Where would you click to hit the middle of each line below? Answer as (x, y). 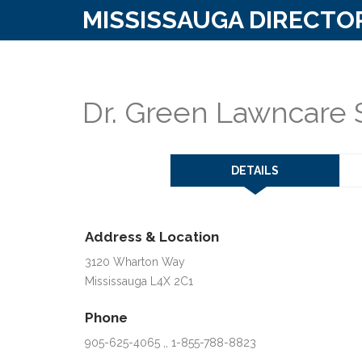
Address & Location (152, 237)
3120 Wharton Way (135, 262)
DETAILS (255, 170)
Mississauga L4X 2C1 (139, 281)
